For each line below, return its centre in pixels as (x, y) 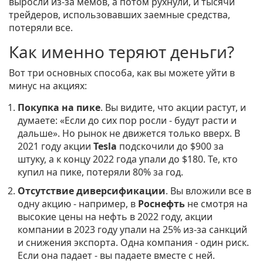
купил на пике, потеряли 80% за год (99, 172)
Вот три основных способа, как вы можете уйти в (122, 73)
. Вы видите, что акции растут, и (173, 108)
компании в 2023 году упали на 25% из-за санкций (132, 230)
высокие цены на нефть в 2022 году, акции (115, 217)
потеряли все (40, 28)
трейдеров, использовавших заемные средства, (119, 15)
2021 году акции (55, 146)
